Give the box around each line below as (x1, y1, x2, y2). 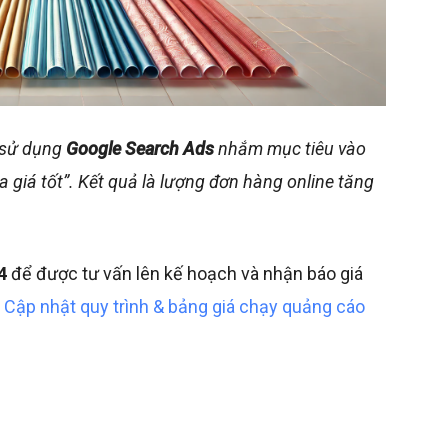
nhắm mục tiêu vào (214, 138, 366, 160)
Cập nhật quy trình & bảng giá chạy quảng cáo (4, 296, 365, 318)
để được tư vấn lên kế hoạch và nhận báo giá (7, 263, 363, 285)
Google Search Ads (66, 138, 214, 160)
